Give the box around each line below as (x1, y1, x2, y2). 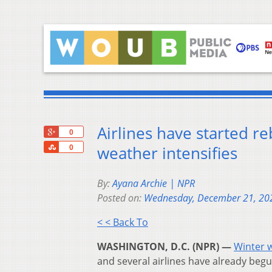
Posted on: (97, 191, 144, 205)
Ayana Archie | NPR (112, 177, 195, 191)
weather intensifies (97, 143, 237, 165)
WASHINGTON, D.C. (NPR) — (97, 240, 231, 254)
